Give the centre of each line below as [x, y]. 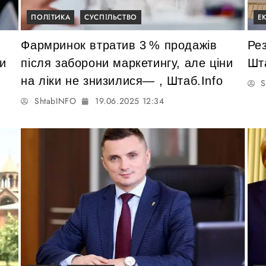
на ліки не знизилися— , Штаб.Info [122, 81]
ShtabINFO [55, 101]
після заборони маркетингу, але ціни [127, 63]
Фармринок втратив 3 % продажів [119, 45]
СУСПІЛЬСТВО [111, 18]
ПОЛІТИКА [51, 18]
